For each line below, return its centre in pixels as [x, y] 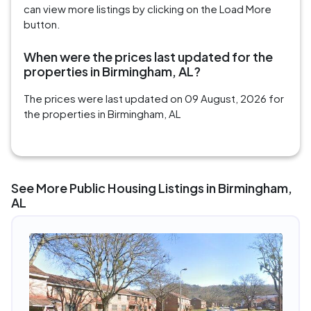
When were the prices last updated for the [148, 57]
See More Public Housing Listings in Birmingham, [152, 188]
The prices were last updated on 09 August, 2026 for [154, 99]
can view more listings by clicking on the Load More [148, 9]
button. [42, 24]
